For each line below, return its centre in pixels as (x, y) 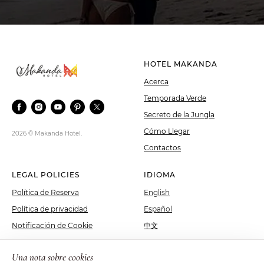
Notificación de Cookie (52, 225)
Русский (159, 242)
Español (158, 209)
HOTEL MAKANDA (181, 64)
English (157, 192)
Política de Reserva (45, 192)
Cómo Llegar (167, 131)
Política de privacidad (50, 209)
